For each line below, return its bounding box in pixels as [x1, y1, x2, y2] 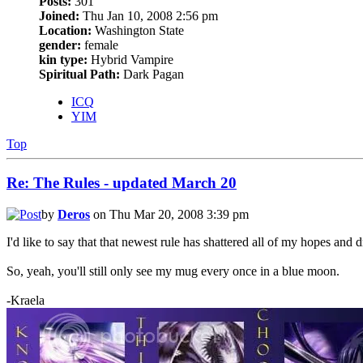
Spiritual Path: [39, 66, 120, 81]
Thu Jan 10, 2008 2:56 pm [79, 8, 218, 23]
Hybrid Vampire [88, 52, 173, 66]
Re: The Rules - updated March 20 [6, 174, 237, 192]
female [81, 37, 118, 52]
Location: [39, 23, 92, 37]
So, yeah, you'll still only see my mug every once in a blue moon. [6, 264, 340, 279]
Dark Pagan [120, 66, 184, 81]
